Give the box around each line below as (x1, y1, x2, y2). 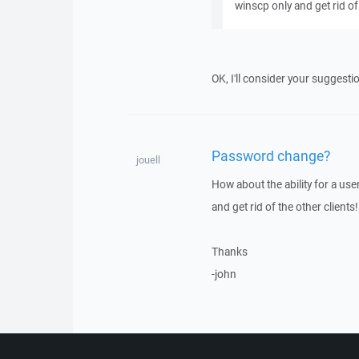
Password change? (211, 145, 330, 165)
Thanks (211, 244, 248, 259)
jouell (135, 153, 160, 167)
